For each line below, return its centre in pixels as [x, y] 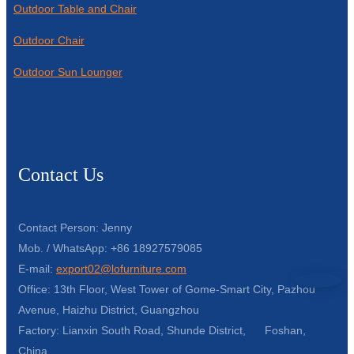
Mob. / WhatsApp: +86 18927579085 [110, 248]
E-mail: [37, 268]
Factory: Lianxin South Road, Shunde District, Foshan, [162, 330]
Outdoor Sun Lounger [68, 72]
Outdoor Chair [49, 40]
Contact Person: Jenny [75, 227]
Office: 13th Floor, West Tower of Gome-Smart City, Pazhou [167, 289]
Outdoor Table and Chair [75, 8]
